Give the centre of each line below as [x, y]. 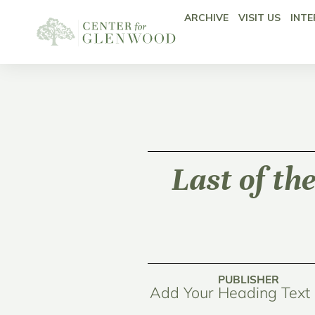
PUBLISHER [249, 280]
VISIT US [259, 18]
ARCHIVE [206, 18]
